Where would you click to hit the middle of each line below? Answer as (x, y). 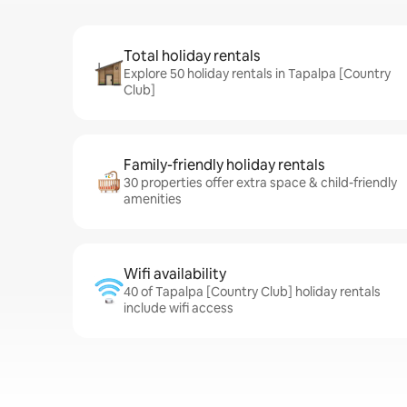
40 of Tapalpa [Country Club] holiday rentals (252, 292)
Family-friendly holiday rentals (224, 165)
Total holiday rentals (192, 56)
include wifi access (179, 308)
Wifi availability (175, 274)
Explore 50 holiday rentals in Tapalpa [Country (257, 74)
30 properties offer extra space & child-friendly (260, 183)
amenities (153, 199)
